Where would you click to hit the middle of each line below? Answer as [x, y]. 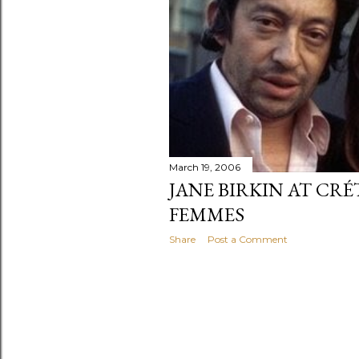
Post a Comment [248, 240]
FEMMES [207, 215]
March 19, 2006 [205, 167]
